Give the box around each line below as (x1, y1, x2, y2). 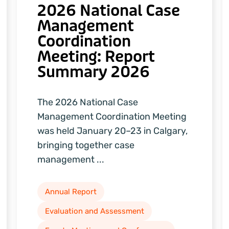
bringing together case (37, 140, 135, 151)
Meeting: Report (37, 47, 155, 67)
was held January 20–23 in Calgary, (37, 125, 188, 137)
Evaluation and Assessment (45, 207, 145, 216)
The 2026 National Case (37, 97, 139, 108)
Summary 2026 (37, 62, 150, 82)
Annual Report (45, 187, 97, 197)
